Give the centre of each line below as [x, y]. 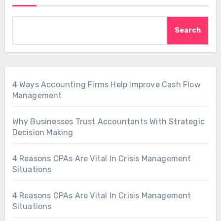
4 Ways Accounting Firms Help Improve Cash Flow [106, 84]
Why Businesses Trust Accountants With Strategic [108, 121]
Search [188, 30]
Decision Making [43, 132]
